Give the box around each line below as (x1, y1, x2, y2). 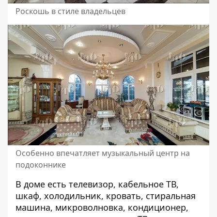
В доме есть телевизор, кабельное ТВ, (15, 178, 179, 190)
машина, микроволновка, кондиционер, (15, 201, 188, 213)
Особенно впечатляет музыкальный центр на (15, 147, 190, 158)
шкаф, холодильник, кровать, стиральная (15, 189, 196, 201)
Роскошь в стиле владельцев (15, 6, 125, 17)
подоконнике (15, 159, 66, 170)
